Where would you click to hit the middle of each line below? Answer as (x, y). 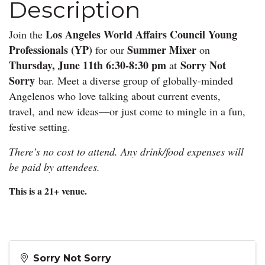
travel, (24, 111)
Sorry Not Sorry (72, 258)
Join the (27, 34)
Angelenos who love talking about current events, (115, 96)
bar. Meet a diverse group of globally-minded (136, 80)
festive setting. (41, 126)
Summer (147, 49)
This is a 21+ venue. (49, 190)
